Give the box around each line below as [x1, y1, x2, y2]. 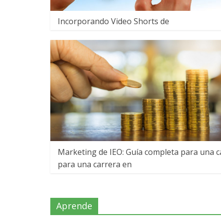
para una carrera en [58, 159, 132, 170]
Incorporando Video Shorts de [58, 16, 169, 27]
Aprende [56, 200, 92, 212]
